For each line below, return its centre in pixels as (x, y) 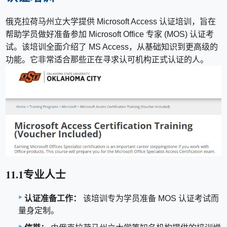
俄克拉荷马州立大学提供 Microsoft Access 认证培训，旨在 (111, 21)
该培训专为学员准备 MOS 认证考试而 (150, 199)
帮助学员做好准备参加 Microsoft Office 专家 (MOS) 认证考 (110, 34)
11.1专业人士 (36, 174)
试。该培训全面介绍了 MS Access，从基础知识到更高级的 (112, 47)
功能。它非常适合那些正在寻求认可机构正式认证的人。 (107, 59)
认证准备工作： (53, 199)
